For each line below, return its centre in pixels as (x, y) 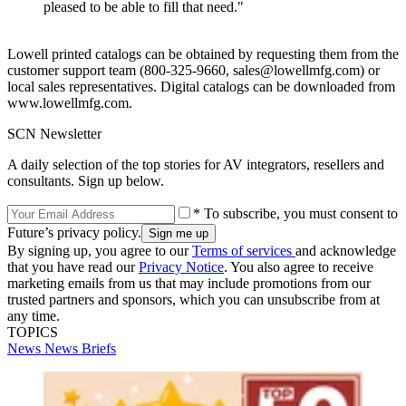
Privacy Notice (181, 266)
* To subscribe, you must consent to (295, 213)
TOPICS (33, 332)
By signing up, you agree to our (100, 250)
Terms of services (244, 250)
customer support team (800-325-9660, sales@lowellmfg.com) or (193, 70)
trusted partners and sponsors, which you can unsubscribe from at (193, 299)
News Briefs (80, 348)
